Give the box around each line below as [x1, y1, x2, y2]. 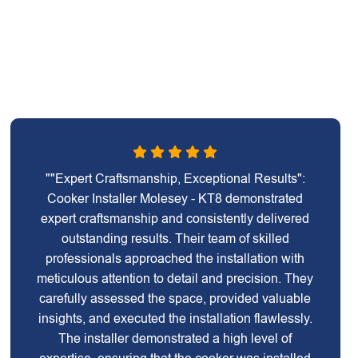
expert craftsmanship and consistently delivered [41, 212, 310, 225]
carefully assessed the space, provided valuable [39, 292, 312, 305]
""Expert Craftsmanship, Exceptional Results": [45, 172, 305, 185]
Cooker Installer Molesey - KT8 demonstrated [47, 192, 304, 205]
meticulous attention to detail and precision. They [37, 272, 314, 285]
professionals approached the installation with [46, 252, 305, 265]
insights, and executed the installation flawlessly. [38, 312, 312, 325]
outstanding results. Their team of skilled [61, 232, 289, 245]
